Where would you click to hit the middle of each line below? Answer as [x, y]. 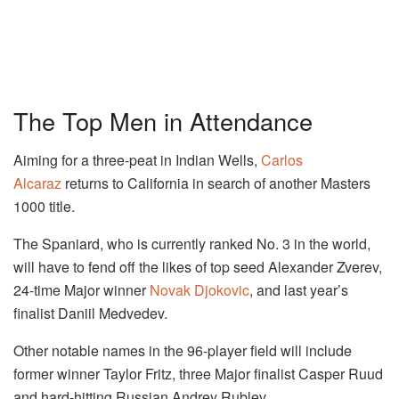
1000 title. [44, 207]
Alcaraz [37, 183]
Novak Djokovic [199, 290]
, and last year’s [299, 290]
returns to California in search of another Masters [216, 183]
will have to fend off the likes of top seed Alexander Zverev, [198, 267]
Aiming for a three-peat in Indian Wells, [137, 160]
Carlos [282, 160]
